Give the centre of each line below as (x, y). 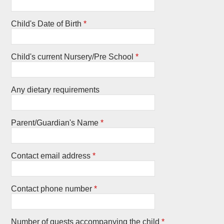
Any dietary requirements (55, 89)
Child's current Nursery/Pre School (72, 56)
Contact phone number (52, 188)
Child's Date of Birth (46, 23)
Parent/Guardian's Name (55, 122)
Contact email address (51, 155)
